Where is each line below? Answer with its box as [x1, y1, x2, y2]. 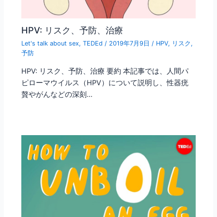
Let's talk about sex [21, 40, 79, 47]
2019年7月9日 [109, 40, 152, 47]
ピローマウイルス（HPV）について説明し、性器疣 [21, 78, 189, 87]
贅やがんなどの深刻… [21, 90, 93, 99]
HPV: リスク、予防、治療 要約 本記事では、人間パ [21, 66, 189, 76]
